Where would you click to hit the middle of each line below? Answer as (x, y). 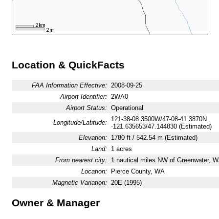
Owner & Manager (55, 203)
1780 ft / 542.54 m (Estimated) (154, 138)
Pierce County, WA (138, 172)
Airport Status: (86, 108)
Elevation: (93, 138)
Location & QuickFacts (68, 65)
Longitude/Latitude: (80, 123)
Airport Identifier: (83, 97)
